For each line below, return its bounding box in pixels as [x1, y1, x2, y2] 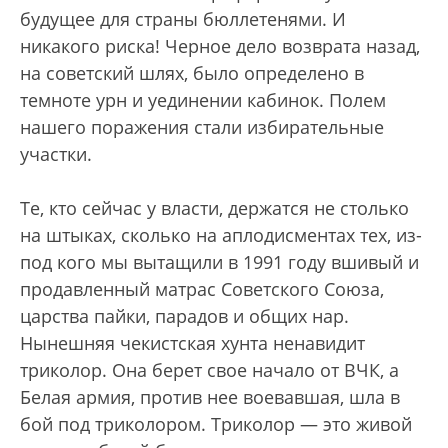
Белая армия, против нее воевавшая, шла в [20, 385, 400, 410]
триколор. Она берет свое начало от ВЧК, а [20, 358, 399, 383]
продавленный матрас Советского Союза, [20, 277, 384, 302]
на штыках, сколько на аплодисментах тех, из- [20, 223, 422, 248]
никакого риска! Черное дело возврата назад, [20, 34, 420, 59]
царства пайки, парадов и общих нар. [20, 304, 349, 329]
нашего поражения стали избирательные [20, 115, 384, 140]
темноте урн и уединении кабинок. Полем [20, 88, 386, 113]
